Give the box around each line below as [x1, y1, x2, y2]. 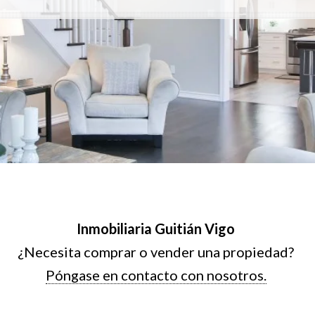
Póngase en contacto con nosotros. [45, 266, 266, 284]
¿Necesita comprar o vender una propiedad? [18, 243, 294, 261]
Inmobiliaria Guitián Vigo [77, 220, 235, 238]
